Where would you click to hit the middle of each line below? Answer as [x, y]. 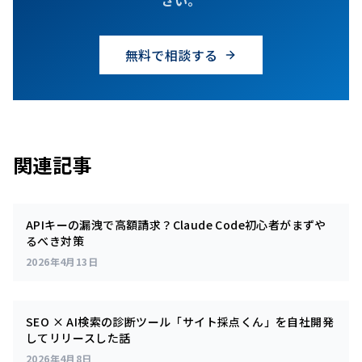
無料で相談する [171, 55]
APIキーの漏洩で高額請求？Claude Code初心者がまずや [176, 224]
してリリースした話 [78, 337]
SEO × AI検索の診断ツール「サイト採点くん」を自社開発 [180, 321]
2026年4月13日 [62, 261]
